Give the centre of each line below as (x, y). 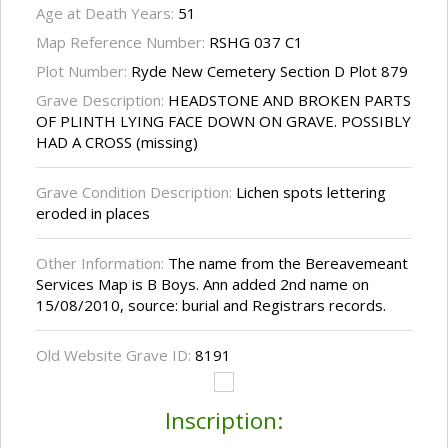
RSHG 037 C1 (256, 42)
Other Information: (102, 263)
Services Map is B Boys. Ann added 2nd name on (202, 284)
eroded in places (93, 213)
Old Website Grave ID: (115, 355)
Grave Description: (102, 100)
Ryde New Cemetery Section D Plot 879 (269, 71)
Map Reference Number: (122, 42)
